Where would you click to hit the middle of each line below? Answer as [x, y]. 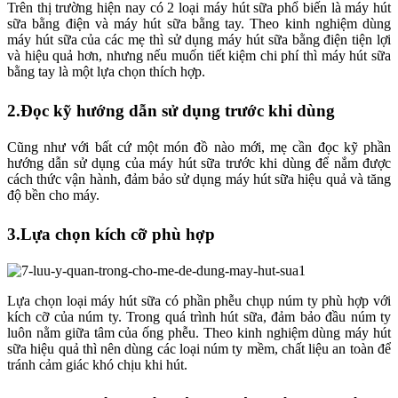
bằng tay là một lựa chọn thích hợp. [106, 72]
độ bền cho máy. [53, 195]
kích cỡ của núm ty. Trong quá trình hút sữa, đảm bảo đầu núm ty [199, 317]
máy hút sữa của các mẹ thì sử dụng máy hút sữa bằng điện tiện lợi [199, 40]
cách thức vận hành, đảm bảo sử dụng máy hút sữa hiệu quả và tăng [199, 179]
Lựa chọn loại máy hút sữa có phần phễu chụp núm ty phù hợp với [199, 301]
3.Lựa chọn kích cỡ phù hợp [111, 235]
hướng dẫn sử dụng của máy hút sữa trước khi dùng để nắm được [199, 163]
